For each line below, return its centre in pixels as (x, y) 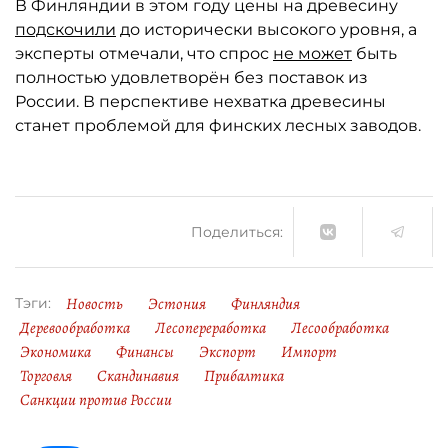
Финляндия (265, 304)
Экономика (55, 352)
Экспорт (227, 352)
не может (312, 53)
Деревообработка (75, 328)
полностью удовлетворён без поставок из (191, 77)
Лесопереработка (210, 328)
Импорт (309, 352)
